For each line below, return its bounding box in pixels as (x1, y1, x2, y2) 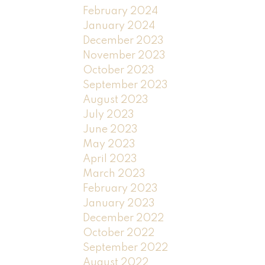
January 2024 (83, 20, 156, 31)
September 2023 (83, 79, 169, 91)
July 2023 (83, 109, 135, 120)
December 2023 (83, 35, 164, 46)
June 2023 (83, 124, 138, 135)
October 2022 (83, 227, 155, 238)
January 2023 (83, 198, 156, 209)
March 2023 (83, 168, 146, 179)
